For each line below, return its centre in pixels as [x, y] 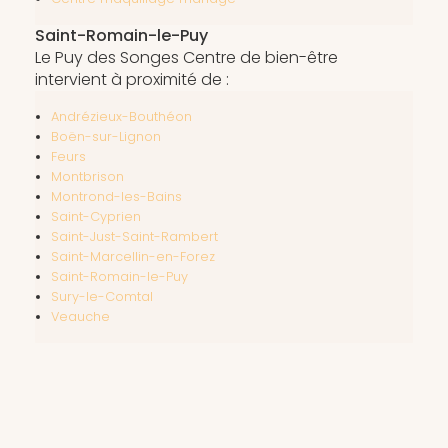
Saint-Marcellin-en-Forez [132, 257]
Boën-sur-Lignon [105, 137]
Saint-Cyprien [95, 217]
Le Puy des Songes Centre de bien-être [186, 58]
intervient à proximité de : [131, 80]
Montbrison [87, 177]
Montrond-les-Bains [116, 197]
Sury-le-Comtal [101, 297]
